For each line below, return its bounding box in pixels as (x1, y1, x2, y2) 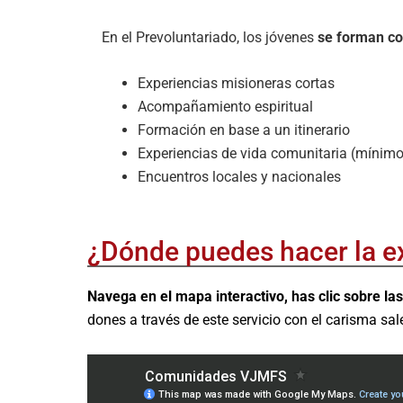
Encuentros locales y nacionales (138, 167, 341, 185)
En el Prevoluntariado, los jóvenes (102, 28, 318, 46)
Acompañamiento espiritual (138, 97, 313, 115)
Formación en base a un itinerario (138, 121, 350, 139)
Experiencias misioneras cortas (138, 74, 335, 92)
